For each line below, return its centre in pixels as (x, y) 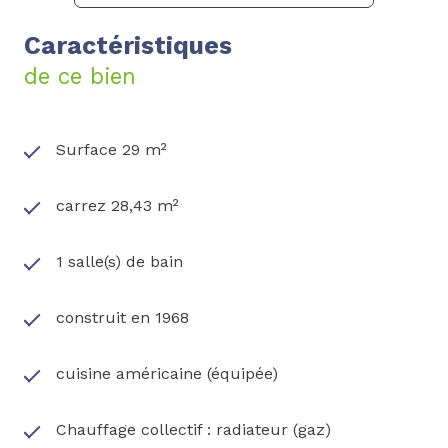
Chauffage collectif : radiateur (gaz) (193, 429)
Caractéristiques (128, 45)
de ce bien (80, 75)
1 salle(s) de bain (119, 261)
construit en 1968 (122, 317)
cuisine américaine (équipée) (167, 373)
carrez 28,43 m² (117, 205)
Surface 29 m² (111, 149)
